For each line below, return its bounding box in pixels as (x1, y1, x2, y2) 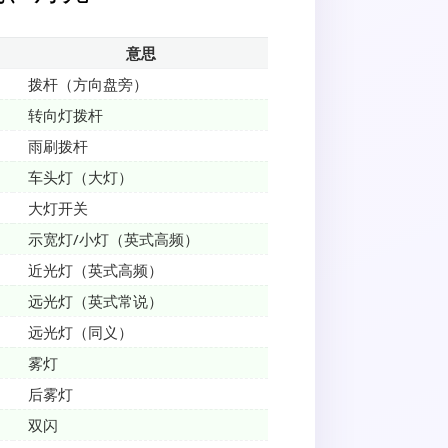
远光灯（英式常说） (28, 291, 163, 312)
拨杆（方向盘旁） (28, 74, 148, 95)
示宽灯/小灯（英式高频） (28, 229, 199, 250)
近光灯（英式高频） (28, 260, 163, 281)
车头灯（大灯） (28, 167, 133, 188)
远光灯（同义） (28, 322, 133, 343)
